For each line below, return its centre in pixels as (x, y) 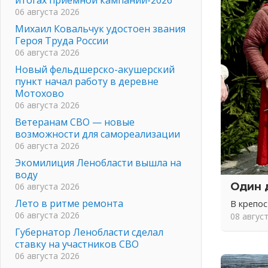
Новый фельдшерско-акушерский (95, 69)
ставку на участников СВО (77, 244)
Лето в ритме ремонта (69, 203)
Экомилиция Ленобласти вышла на (98, 162)
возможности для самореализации (98, 134)
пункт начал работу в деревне (87, 81)
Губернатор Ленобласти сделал (89, 232)
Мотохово (39, 93)
